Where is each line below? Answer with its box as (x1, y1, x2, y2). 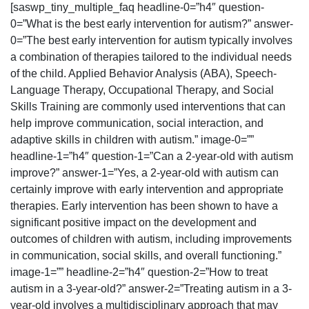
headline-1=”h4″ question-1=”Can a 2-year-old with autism (10, 150, 293, 163)
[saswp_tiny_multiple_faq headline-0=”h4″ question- (10, 1, 264, 14)
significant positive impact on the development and (10, 217, 257, 229)
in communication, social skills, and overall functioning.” (10, 250, 281, 262)
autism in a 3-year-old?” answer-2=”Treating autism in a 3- (10, 283, 292, 295)
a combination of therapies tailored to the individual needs (10, 51, 292, 63)
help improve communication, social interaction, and (10, 117, 263, 130)
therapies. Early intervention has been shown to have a (10, 200, 278, 212)
